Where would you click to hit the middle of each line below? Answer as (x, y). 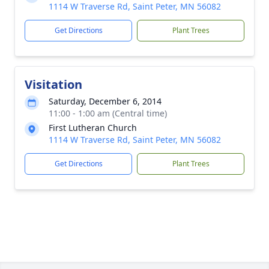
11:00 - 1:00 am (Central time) (108, 113)
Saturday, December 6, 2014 (105, 101)
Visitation (53, 84)
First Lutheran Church (93, 128)
